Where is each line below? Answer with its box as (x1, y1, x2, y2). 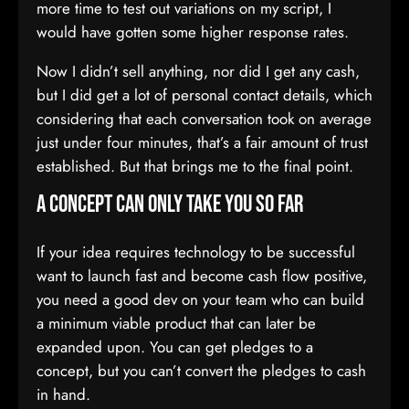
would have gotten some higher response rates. (37, 21, 349, 43)
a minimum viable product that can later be (37, 312, 316, 334)
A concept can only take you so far (37, 191, 303, 219)
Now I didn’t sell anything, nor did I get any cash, (37, 60, 360, 82)
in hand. (37, 383, 90, 405)
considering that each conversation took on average (37, 108, 372, 130)
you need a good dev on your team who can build (37, 288, 364, 310)
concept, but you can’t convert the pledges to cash (37, 360, 366, 382)
